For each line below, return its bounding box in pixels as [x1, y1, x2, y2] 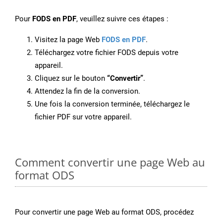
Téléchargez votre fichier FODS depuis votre [35, 48, 178, 57]
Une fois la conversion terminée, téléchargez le [35, 100, 190, 109]
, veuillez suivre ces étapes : [76, 14, 168, 24]
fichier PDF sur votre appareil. [35, 112, 132, 122]
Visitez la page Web [35, 35, 102, 45]
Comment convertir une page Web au [15, 155, 205, 170]
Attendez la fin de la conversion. [35, 87, 140, 96]
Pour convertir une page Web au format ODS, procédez [15, 208, 194, 217]
